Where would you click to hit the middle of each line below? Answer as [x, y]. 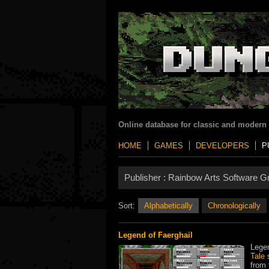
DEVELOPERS [222, 146]
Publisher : [145, 177]
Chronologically [234, 206]
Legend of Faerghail [156, 235]
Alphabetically [168, 206]
